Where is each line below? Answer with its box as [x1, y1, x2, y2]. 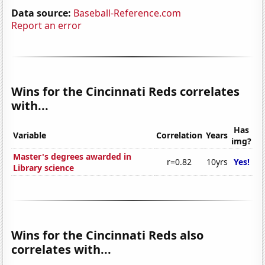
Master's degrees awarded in [13, 151, 132, 163]
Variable [13, 130, 47, 141]
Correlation [156, 130, 203, 141]
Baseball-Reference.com [73, 6, 182, 20]
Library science [13, 162, 75, 174]
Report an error [11, 18, 82, 32]
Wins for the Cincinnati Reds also [11, 227, 204, 244]
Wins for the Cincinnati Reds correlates [11, 83, 240, 99]
